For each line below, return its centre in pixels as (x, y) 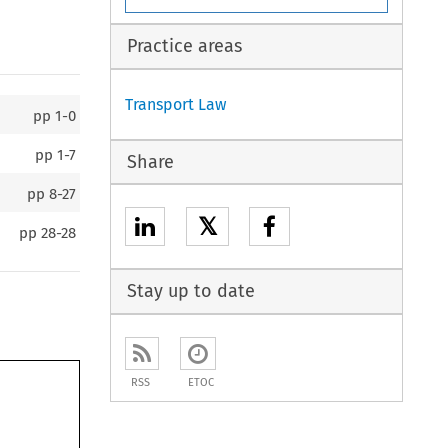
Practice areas (184, 46)
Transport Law (176, 104)
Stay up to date (190, 291)
